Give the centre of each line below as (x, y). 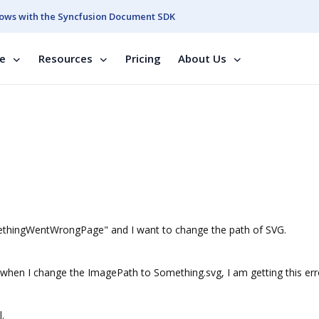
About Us (202, 58)
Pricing (143, 58)
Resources (66, 58)
